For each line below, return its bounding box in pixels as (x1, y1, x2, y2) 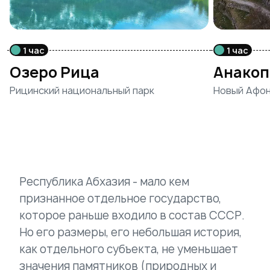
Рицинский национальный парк (10, 84, 154, 98)
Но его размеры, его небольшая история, (19, 225, 242, 240)
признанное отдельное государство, (19, 191, 221, 207)
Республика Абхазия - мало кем (19, 174, 189, 190)
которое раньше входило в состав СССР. (19, 208, 245, 224)
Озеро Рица (10, 62, 99, 83)
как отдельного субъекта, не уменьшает (19, 242, 238, 257)
